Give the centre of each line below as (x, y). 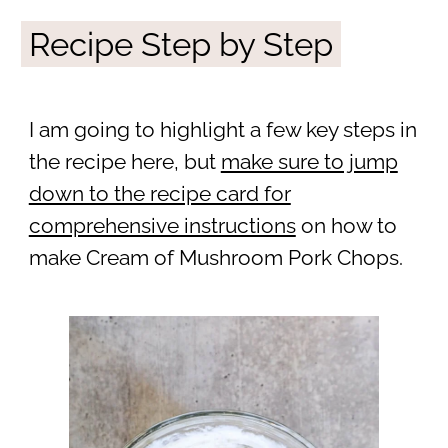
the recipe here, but (124, 162)
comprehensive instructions (162, 226)
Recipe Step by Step (180, 44)
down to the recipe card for (159, 194)
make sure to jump (309, 162)
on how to (346, 226)
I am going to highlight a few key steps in (222, 130)
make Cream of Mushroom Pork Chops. (215, 258)
